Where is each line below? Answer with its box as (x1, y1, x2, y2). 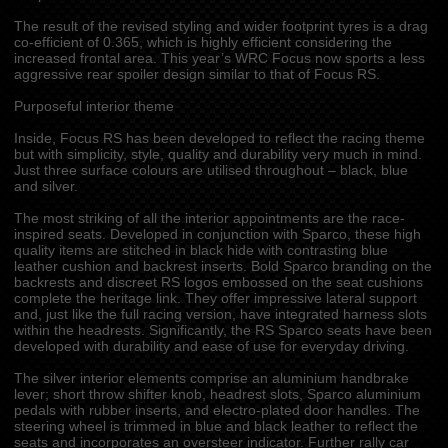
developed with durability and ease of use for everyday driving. (13, 339, 409, 354)
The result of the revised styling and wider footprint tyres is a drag (13, 19, 428, 34)
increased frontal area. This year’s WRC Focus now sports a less (13, 51, 425, 66)
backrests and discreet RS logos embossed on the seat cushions (13, 275, 423, 290)
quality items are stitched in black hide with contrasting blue (13, 243, 388, 258)
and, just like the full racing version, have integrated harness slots (13, 307, 427, 322)
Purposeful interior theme (13, 99, 174, 114)
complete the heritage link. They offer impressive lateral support (13, 291, 417, 306)
